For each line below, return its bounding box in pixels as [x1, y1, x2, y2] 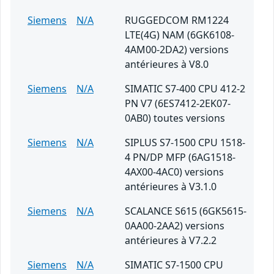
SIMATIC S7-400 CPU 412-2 [125, 82, 245, 96]
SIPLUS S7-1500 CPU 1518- [125, 136, 245, 150]
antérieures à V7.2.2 [125, 234, 217, 248]
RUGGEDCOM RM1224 [125, 13, 229, 28]
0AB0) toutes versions [125, 111, 225, 125]
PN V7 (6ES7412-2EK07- [125, 97, 231, 111]
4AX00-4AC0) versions [125, 165, 224, 179]
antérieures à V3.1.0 [125, 180, 217, 194]
